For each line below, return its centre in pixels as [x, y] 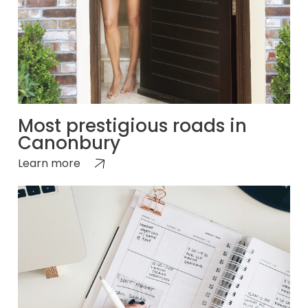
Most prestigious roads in [132, 125]
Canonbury [69, 143]
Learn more [49, 163]
